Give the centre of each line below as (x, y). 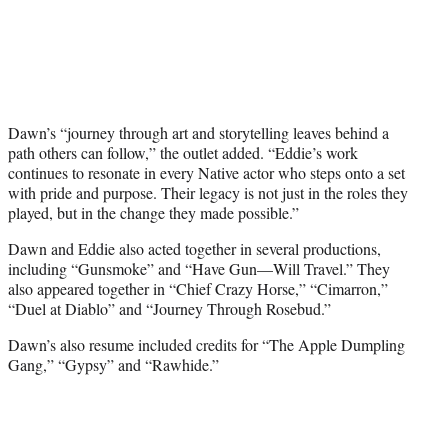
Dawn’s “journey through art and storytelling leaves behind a (198, 133)
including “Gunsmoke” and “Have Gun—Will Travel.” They (199, 269)
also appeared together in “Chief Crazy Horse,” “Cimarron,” (198, 289)
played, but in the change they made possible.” (153, 213)
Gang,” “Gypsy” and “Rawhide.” (113, 365)
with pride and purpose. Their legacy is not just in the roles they (208, 193)
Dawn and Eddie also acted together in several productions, (194, 249)
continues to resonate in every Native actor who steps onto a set (206, 173)
